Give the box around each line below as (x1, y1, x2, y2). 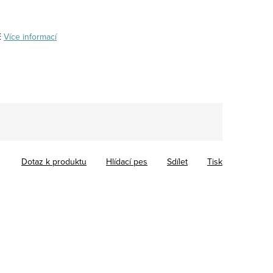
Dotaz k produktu (21, 155, 87, 168)
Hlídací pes (106, 155, 147, 168)
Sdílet (167, 155, 188, 168)
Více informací (4, 30, 57, 43)
